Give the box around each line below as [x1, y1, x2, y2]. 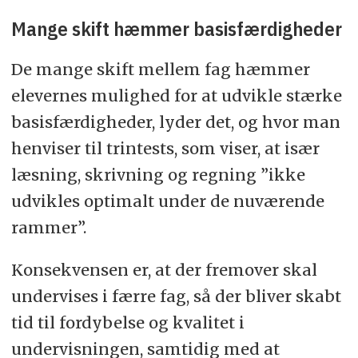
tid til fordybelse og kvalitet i [10, 312, 245, 332]
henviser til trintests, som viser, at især [10, 137, 320, 158]
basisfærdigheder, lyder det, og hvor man [10, 111, 340, 132]
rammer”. [10, 217, 86, 237]
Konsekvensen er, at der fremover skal [10, 259, 317, 280]
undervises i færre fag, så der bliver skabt [10, 285, 341, 306]
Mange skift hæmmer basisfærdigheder [10, 15, 342, 42]
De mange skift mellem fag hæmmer [10, 58, 310, 79]
